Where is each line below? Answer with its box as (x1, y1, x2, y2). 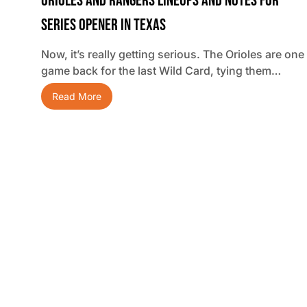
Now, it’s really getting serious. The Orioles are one (41, 47, 304, 62)
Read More (52, 90, 101, 103)
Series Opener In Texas (41, 15, 166, 36)
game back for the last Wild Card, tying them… (41, 64, 281, 78)
